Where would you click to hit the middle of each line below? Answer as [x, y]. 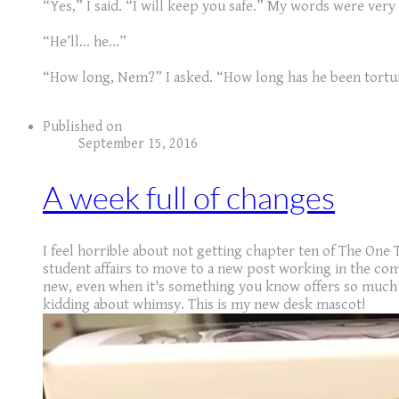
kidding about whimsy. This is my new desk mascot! [204, 305]
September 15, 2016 [138, 144]
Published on [82, 127]
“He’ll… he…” [85, 42]
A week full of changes [189, 198]
